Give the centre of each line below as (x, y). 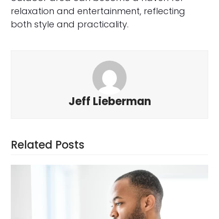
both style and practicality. (70, 24)
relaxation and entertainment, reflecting (98, 11)
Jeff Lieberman (109, 102)
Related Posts (48, 145)
